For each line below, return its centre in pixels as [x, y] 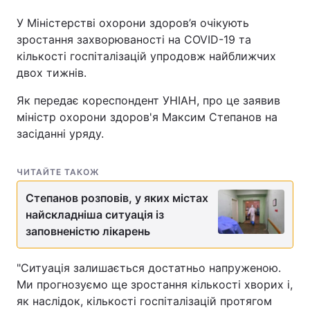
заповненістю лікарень [88, 231]
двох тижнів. [52, 72]
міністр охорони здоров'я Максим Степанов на [147, 117]
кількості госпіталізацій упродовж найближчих [146, 56]
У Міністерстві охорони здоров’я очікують [133, 22]
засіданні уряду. [60, 133]
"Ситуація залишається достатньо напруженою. [149, 267]
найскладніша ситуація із [95, 214]
